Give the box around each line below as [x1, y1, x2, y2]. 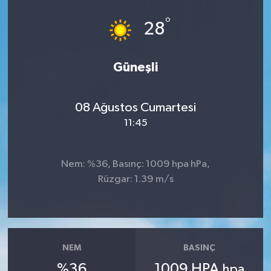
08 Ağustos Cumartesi [75, 101, 196, 115]
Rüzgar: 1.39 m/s [97, 174, 174, 184]
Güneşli [113, 60, 158, 74]
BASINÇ [183, 244, 216, 253]
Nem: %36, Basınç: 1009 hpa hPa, [61, 158, 210, 169]
